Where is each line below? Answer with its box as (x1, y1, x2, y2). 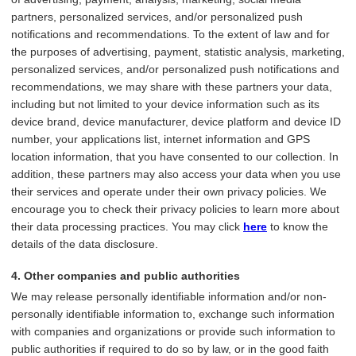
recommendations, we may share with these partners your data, (11, 80, 332, 94)
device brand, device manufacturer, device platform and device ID (11, 115, 341, 129)
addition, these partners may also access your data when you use (11, 168, 341, 181)
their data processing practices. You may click (11, 220, 243, 234)
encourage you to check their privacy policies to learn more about (11, 203, 339, 216)
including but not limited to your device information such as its (11, 98, 319, 111)
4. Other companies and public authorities (11, 269, 240, 283)
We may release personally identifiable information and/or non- (11, 290, 327, 304)
